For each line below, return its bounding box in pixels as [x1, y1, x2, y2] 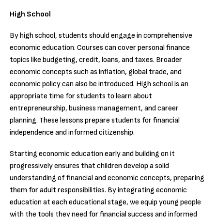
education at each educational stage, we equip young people [10, 198, 201, 207]
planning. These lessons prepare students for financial [10, 116, 180, 125]
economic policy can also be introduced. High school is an [10, 79, 188, 89]
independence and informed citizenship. [10, 128, 135, 138]
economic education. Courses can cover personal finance [10, 43, 190, 53]
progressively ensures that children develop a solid [10, 161, 169, 171]
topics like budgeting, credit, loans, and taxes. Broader [10, 55, 182, 65]
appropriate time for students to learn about [10, 92, 152, 101]
